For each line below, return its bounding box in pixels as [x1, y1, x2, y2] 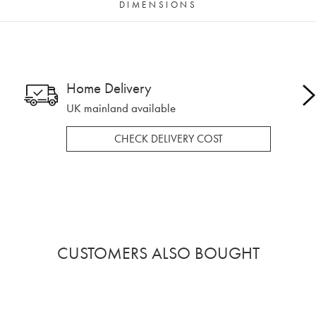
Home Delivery [66, 78, 152, 97]
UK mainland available [66, 100, 176, 116]
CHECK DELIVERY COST [114, 132, 223, 147]
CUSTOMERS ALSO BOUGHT [56, 242, 260, 265]
